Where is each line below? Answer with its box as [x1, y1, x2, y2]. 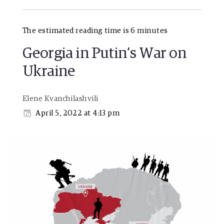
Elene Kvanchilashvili [22, 95, 98, 103]
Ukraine [22, 64, 75, 79]
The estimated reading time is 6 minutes [22, 27, 168, 35]
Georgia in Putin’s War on [22, 46, 186, 61]
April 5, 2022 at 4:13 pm [35, 109, 120, 117]
